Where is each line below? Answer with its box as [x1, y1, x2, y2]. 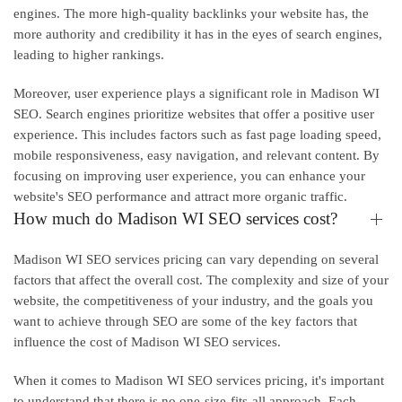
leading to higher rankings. [13, 48, 164, 63]
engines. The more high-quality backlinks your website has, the [13, 6, 369, 22]
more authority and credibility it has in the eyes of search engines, [13, 27, 382, 42]
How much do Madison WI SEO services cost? [13, 209, 337, 229]
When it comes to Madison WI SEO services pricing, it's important [13, 372, 384, 388]
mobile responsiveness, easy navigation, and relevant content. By [13, 148, 380, 163]
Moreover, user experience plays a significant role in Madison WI [13, 86, 380, 101]
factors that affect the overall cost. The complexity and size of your [13, 272, 389, 287]
